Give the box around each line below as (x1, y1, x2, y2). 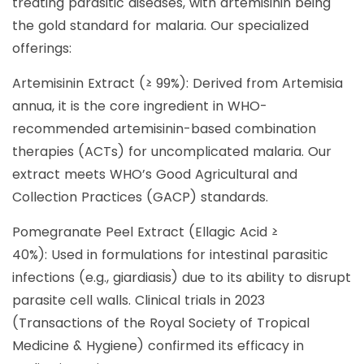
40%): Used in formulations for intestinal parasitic (12, 245, 328, 265)
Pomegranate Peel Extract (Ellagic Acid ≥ (12, 223, 278, 242)
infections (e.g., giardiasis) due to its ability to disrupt (12, 268, 351, 288)
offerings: (12, 39, 71, 58)
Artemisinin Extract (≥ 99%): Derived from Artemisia (12, 74, 343, 93)
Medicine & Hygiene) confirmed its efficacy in (12, 336, 304, 356)
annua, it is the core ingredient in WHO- (12, 97, 267, 116)
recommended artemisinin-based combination (12, 119, 316, 139)
